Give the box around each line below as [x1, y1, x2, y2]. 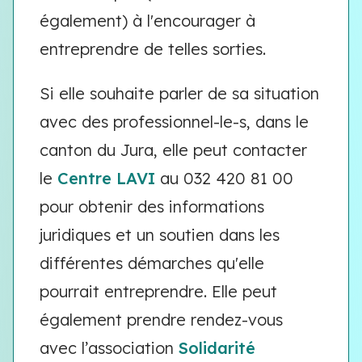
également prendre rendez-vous [40, 309, 283, 330]
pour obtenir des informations [40, 196, 264, 217]
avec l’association [40, 338, 179, 358]
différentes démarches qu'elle [40, 253, 264, 273]
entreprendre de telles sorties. [40, 39, 266, 59]
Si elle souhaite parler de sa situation [40, 83, 319, 103]
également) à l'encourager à [40, 11, 255, 31]
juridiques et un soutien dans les [40, 225, 280, 245]
